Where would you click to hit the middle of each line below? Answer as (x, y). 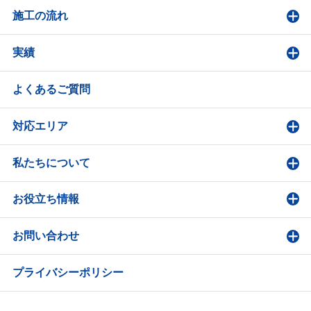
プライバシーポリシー (68, 273)
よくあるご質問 (51, 89)
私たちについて (51, 162)
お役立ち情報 (45, 199)
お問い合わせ (45, 236)
